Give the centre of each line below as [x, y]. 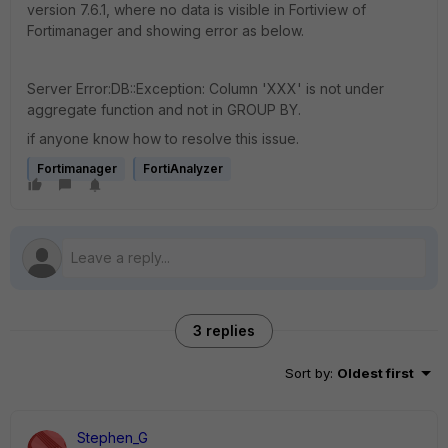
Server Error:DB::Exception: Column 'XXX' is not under [205, 88]
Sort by [307, 373]
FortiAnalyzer [183, 168]
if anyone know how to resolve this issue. [163, 138]
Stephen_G [112, 437]
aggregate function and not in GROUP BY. [164, 109]
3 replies [224, 330]
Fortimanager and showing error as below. [165, 30]
